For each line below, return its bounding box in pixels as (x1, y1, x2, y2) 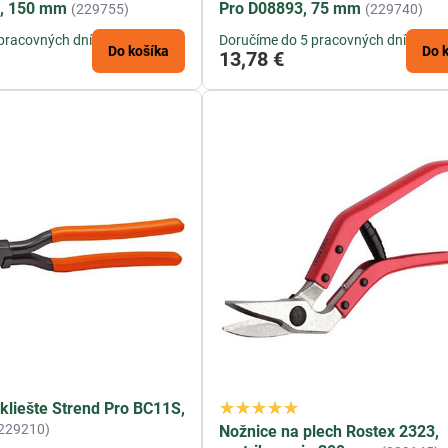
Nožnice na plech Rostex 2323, (219, 422, 440, 442)
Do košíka (108, 43, 170, 60)
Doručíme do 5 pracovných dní (219, 32, 407, 49)
